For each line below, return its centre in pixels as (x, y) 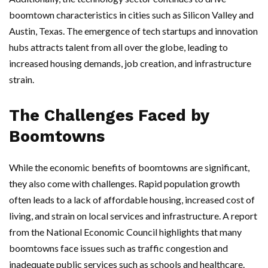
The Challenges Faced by (109, 116)
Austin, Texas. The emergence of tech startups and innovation (133, 31)
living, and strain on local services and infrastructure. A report (133, 216)
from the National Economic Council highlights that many (125, 232)
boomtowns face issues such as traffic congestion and (118, 248)
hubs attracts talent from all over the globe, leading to (118, 47)
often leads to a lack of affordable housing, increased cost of (132, 200)
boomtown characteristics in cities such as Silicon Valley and (131, 15)
